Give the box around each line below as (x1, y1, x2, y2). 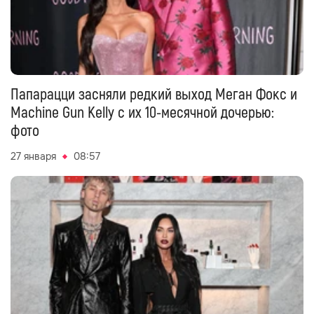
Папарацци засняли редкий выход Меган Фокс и (11, 85, 297, 104)
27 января (11, 150, 56, 163)
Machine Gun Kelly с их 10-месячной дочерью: (11, 103, 274, 123)
